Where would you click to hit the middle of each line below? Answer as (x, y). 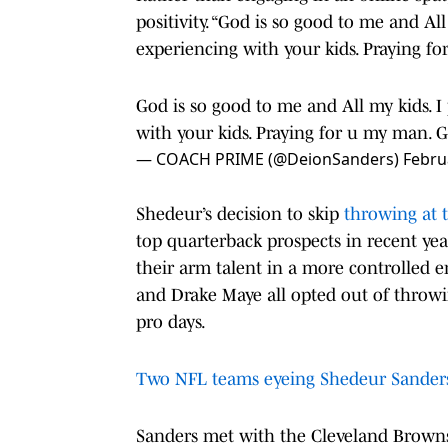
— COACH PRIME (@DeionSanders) (269, 158)
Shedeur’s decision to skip (237, 213)
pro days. (171, 321)
